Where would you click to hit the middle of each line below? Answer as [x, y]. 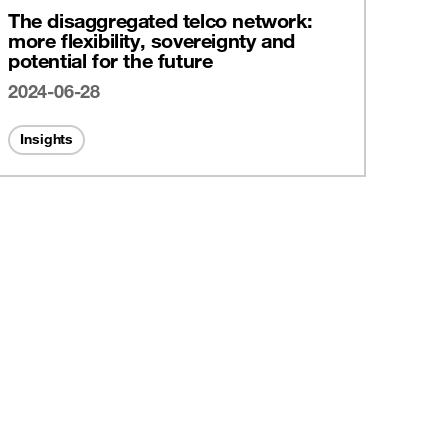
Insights [47, 138]
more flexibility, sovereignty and [151, 40]
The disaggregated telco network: [160, 20]
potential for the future [110, 60]
